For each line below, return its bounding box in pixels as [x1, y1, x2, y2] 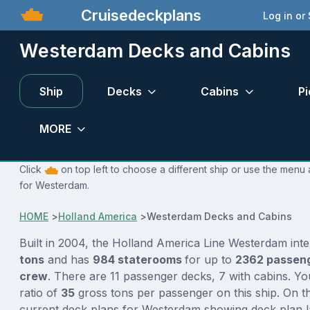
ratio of [19, 285, 61, 300]
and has [44, 252, 93, 266]
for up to [185, 252, 235, 266]
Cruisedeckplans [76, 6, 201, 24]
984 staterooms [93, 252, 185, 266]
